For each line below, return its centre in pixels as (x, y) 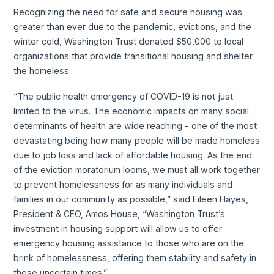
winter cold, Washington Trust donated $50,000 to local (129, 41)
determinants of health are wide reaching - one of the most (135, 125)
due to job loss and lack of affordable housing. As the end (133, 155)
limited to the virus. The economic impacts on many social (131, 111)
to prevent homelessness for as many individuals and (123, 184)
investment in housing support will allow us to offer (118, 228)
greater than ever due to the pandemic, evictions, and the (133, 26)
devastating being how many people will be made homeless (137, 140)
